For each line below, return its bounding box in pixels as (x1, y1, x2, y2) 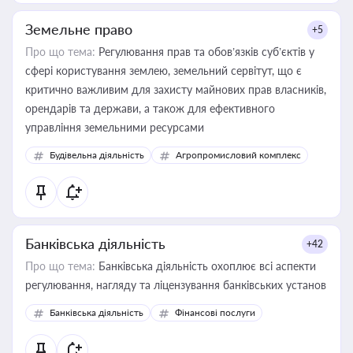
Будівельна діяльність (50, 149, 144, 161)
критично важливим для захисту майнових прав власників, (25, 83, 326, 96)
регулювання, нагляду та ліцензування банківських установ (25, 278, 326, 292)
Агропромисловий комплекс (176, 149, 301, 161)
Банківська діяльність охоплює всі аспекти (95, 259, 316, 273)
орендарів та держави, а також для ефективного (25, 102, 275, 115)
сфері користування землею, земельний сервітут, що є (25, 64, 302, 77)
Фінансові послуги (175, 307, 255, 318)
